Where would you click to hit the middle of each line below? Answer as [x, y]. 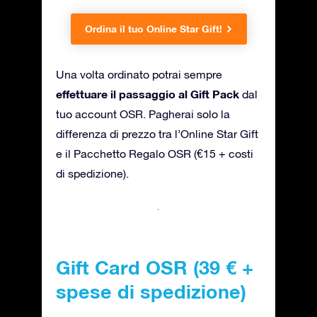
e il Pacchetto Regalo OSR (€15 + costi [155, 153]
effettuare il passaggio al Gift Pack [148, 93]
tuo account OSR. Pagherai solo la [143, 114]
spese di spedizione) [151, 291]
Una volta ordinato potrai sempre [139, 74]
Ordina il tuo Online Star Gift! [153, 28]
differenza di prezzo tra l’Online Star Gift [157, 133]
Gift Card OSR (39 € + [155, 267]
